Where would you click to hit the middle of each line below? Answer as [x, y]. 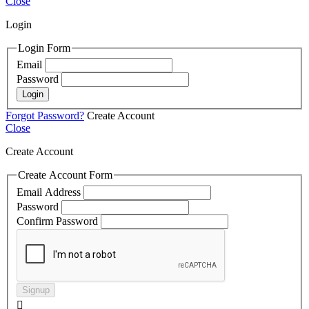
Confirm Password [57, 221]
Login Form [44, 48]
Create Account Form [65, 175]
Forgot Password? [45, 116]
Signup [36, 290]
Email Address [49, 192]
